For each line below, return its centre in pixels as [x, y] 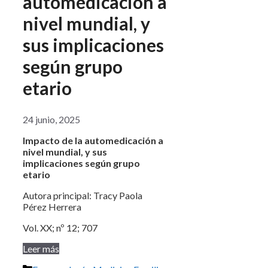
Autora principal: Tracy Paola [83, 196]
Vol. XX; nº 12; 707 [60, 228]
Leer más [41, 249]
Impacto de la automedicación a [93, 141]
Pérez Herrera [52, 207]
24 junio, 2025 [51, 120]
